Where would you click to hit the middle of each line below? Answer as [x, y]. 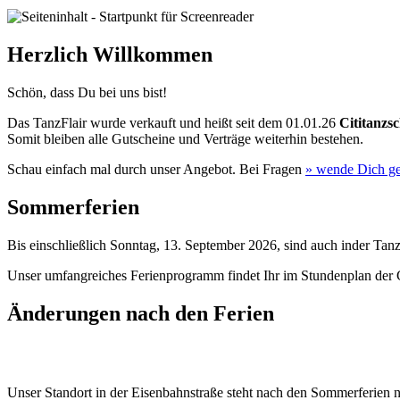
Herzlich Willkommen [110, 54]
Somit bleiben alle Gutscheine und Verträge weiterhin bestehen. [185, 138]
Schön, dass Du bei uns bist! [87, 92]
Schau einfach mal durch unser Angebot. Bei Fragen [156, 169]
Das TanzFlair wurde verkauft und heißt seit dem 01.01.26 [173, 122]
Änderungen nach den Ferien [141, 313]
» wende [329, 169]
